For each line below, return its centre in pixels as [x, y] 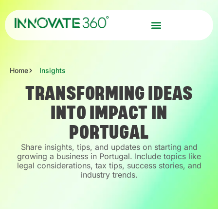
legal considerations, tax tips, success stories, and [109, 165]
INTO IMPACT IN [109, 113]
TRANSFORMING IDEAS [109, 94]
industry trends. [109, 175]
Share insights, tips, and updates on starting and [109, 147]
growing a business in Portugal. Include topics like [109, 156]
